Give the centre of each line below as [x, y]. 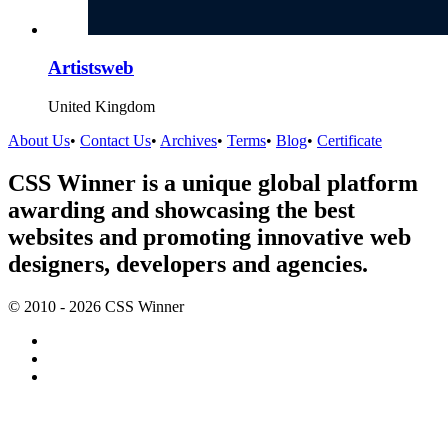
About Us [39, 141]
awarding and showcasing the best [181, 209]
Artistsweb [91, 68]
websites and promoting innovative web [209, 236]
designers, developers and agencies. [188, 263]
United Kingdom [101, 107]
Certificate [349, 141]
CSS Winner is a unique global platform [213, 182]
